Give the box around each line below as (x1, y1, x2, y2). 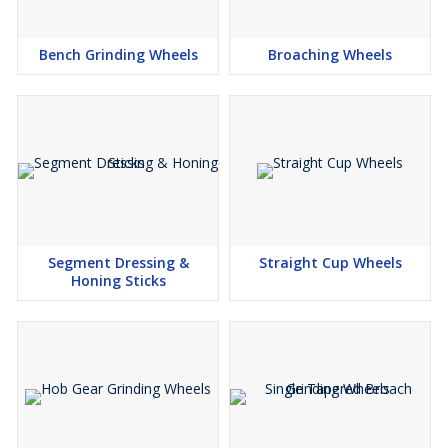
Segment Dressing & (47, 253, 189, 272)
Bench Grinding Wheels (38, 45, 198, 64)
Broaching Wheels (268, 45, 392, 64)
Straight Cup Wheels (258, 253, 402, 272)
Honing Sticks (70, 271, 166, 290)
